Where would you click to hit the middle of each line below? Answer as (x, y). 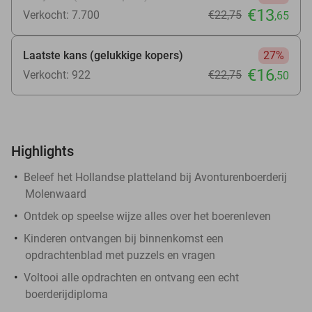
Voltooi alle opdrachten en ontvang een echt (131, 277)
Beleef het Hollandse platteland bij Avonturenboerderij (155, 177)
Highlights (42, 151)
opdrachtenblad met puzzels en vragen (120, 255)
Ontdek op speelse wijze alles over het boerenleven (147, 216)
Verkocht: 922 (57, 75)
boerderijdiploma (67, 294)
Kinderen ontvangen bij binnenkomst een (124, 238)
